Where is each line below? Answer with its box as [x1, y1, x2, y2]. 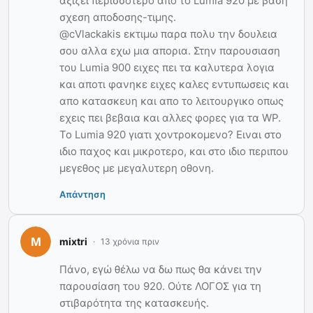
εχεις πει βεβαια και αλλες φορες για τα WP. [59, 110, 281, 124]
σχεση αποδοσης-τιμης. [59, 10, 176, 24]
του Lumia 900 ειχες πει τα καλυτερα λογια [59, 60, 275, 74]
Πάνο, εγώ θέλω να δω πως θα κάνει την [59, 262, 262, 276]
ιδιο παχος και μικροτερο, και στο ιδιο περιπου [59, 144, 289, 158]
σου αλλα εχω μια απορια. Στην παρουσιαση [59, 43, 280, 57]
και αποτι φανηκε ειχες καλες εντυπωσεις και [59, 77, 289, 91]
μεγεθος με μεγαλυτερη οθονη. [59, 161, 214, 175]
